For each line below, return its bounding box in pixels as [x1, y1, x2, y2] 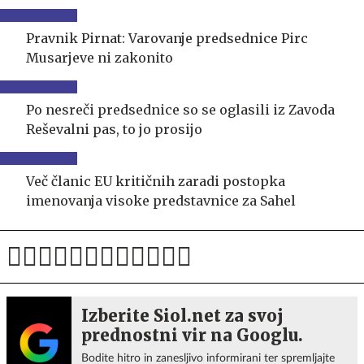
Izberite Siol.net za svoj [81, 305, 284, 326]
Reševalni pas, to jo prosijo [26, 121, 202, 137]
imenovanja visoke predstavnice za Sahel [26, 193, 296, 209]
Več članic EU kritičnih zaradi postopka [26, 173, 285, 189]
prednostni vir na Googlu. [81, 325, 303, 345]
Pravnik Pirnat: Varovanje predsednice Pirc [26, 30, 308, 46]
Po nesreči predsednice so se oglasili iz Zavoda [26, 102, 335, 118]
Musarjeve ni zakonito [26, 50, 173, 66]
